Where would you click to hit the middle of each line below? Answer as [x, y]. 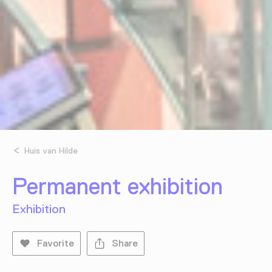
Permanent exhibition [118, 187]
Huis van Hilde [51, 151]
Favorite [56, 244]
